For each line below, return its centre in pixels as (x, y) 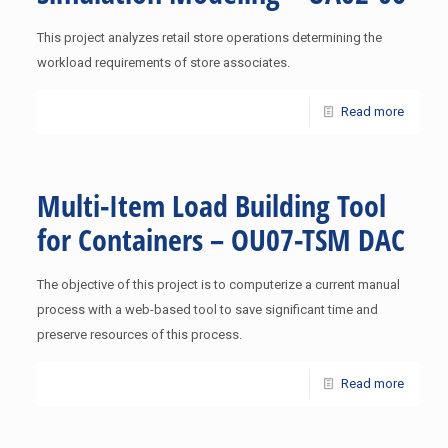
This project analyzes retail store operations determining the (209, 37)
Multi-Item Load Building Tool (211, 205)
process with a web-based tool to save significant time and (207, 309)
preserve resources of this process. (139, 334)
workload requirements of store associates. (163, 62)
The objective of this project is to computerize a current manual (218, 284)
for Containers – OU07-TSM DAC (220, 239)
